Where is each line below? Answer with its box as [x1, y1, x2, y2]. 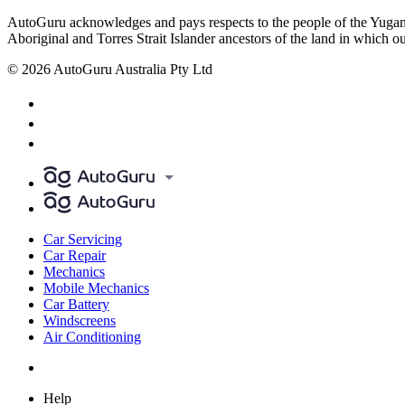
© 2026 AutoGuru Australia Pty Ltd [7, 61, 212, 77]
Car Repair [43, 247, 106, 263]
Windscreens [43, 312, 116, 328]
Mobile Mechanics [43, 279, 149, 296]
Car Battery [43, 296, 109, 312]
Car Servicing [43, 231, 122, 247]
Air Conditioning [43, 328, 141, 344]
